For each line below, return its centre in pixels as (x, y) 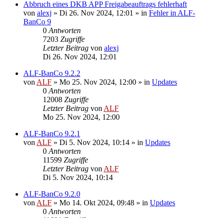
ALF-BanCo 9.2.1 (52, 133)
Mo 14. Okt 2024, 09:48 (97, 202)
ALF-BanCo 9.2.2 (52, 73)
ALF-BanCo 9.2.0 (52, 194)
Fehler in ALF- (172, 13)
